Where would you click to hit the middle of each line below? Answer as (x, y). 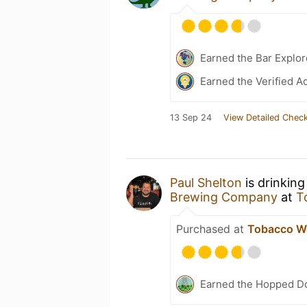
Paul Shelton (206, 182)
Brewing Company (225, 197)
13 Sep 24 (191, 117)
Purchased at (212, 229)
